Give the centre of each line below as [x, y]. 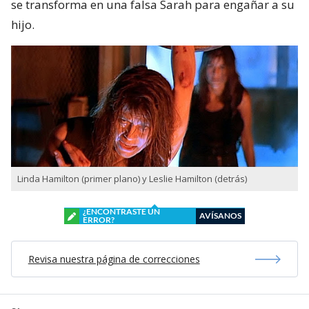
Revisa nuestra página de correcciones [114, 259]
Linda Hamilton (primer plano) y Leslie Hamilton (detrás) [132, 179]
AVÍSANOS [220, 216]
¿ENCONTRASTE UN [121, 212]
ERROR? [99, 220]
